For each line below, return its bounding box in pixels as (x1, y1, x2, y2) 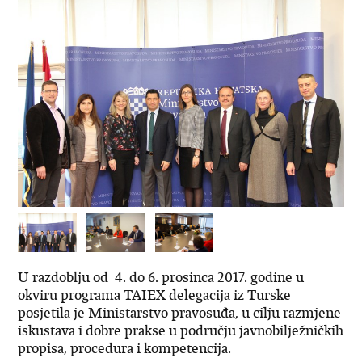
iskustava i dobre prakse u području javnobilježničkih (18, 322, 344, 340)
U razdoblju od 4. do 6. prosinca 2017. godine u (18, 268, 305, 287)
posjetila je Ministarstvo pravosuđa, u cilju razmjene (18, 304, 342, 322)
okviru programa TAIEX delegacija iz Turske (18, 286, 292, 305)
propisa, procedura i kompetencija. (18, 339, 232, 358)
